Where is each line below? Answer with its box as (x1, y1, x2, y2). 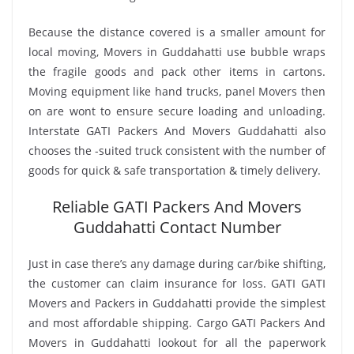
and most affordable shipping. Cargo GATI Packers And (28, 314, 326, 330)
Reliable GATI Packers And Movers (52, 195, 302, 217)
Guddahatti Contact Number (73, 216, 281, 238)
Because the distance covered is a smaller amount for (28, 24, 326, 40)
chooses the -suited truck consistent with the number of (28, 142, 326, 158)
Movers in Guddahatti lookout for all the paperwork (28, 334, 326, 350)
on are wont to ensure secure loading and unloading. (28, 103, 326, 119)
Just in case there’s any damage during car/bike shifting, (28, 255, 326, 271)
